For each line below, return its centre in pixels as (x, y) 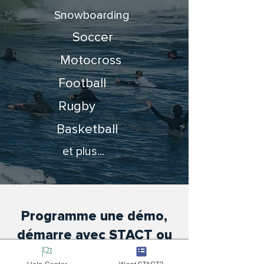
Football (82, 83)
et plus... (83, 151)
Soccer (93, 37)
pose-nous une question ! (94, 254)
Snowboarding (92, 15)
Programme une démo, (94, 217)
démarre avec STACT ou (94, 235)
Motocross (91, 60)
